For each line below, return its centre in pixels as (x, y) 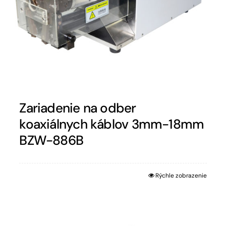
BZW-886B (51, 140)
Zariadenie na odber (78, 108)
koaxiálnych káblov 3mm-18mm (112, 124)
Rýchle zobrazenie (181, 176)
